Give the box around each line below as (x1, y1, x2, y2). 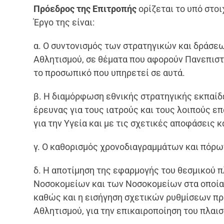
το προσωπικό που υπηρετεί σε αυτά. (33, 67, 185, 78)
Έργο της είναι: (33, 16, 95, 27)
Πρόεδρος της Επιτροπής (33, 3, 137, 14)
